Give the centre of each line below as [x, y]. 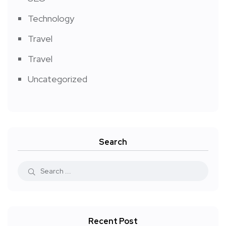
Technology [51, 19]
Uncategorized [58, 79]
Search [113, 142]
